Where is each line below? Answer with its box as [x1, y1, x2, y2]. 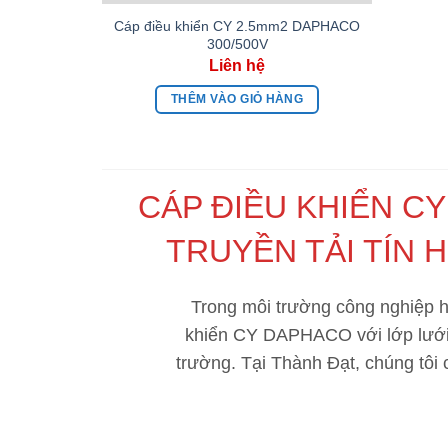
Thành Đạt [270, 353, 355, 374]
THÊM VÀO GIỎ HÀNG [171, 93, 303, 106]
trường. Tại [175, 353, 271, 374]
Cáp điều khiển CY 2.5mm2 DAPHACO [114, 18, 360, 35]
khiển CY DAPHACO [184, 325, 352, 346]
